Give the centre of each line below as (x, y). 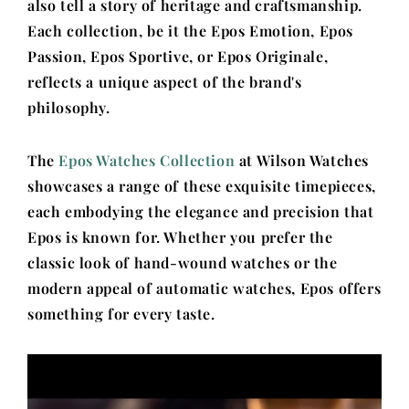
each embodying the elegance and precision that (201, 211)
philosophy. (69, 107)
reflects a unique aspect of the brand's (165, 82)
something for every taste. (121, 314)
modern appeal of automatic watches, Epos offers (204, 288)
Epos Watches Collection (147, 160)
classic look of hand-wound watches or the (183, 262)
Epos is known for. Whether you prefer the (180, 237)
